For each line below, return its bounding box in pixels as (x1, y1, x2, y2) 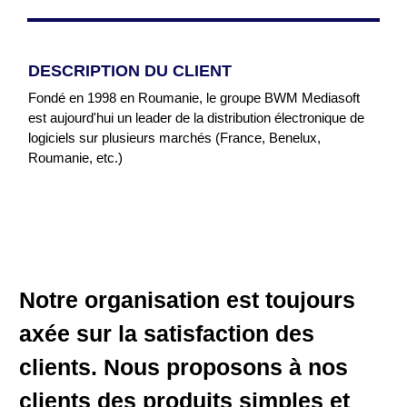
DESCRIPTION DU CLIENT (28, 62, 232, 80)
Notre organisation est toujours (19, 287, 355, 313)
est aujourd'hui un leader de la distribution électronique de (28, 110, 364, 125)
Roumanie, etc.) (28, 150, 123, 165)
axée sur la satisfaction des (19, 321, 314, 346)
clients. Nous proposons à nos (19, 354, 348, 380)
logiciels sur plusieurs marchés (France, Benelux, (28, 130, 321, 145)
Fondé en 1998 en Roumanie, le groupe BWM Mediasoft (28, 90, 360, 105)
